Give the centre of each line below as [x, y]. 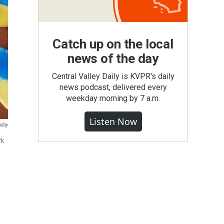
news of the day [113, 58]
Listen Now [113, 121]
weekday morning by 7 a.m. [113, 98]
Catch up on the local [113, 44]
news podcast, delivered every [113, 87]
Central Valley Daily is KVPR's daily [113, 76]
